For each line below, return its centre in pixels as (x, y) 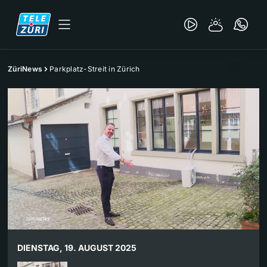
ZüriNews (25, 69)
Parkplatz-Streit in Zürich (95, 69)
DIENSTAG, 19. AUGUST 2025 (77, 248)
